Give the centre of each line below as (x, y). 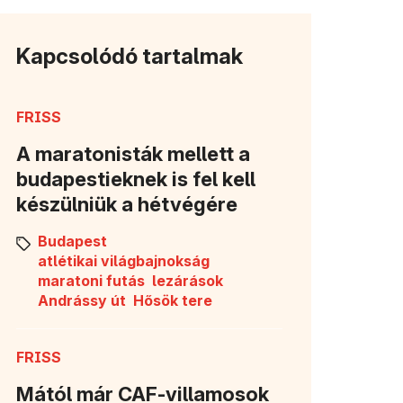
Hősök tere (173, 300)
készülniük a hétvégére (127, 204)
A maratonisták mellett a (133, 153)
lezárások (188, 280)
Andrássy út (82, 300)
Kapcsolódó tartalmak (130, 56)
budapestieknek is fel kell (136, 179)
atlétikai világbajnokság (124, 260)
